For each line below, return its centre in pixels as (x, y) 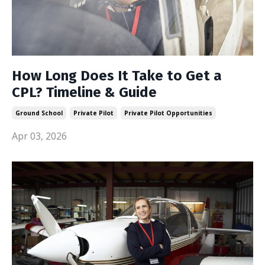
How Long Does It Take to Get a (117, 76)
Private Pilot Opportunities (168, 113)
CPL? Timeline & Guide (84, 92)
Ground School (39, 113)
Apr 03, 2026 (39, 136)
